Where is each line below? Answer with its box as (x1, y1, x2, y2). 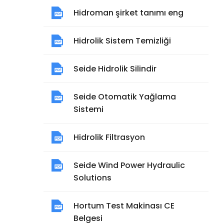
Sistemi (73, 103, 103, 115)
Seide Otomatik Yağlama (73, 91, 176, 102)
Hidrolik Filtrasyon (73, 131, 145, 143)
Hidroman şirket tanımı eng (73, 7, 183, 18)
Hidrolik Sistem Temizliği (73, 35, 171, 46)
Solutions (73, 172, 111, 183)
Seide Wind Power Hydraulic (73, 159, 185, 171)
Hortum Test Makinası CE (73, 200, 174, 211)
